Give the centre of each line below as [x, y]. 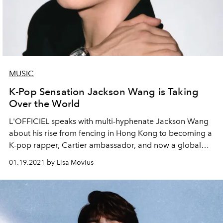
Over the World [45, 104]
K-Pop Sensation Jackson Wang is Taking [104, 92]
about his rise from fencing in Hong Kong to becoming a [111, 133]
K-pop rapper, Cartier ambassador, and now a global [105, 145]
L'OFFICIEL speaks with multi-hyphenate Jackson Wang [109, 121]
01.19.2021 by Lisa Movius [51, 163]
